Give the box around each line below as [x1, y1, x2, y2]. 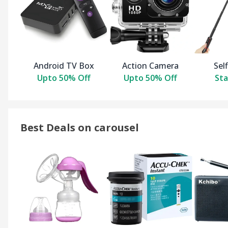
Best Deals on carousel [20, 121, 139, 135]
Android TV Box [33, 60, 94, 72]
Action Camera [122, 60, 179, 72]
